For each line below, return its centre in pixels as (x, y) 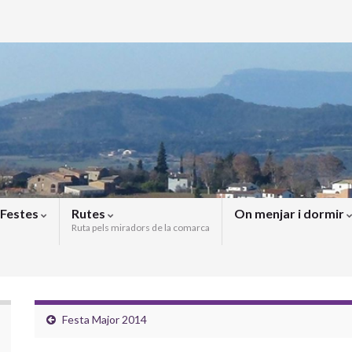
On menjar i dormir (290, 213)
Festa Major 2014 (104, 319)
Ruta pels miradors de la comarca (141, 227)
